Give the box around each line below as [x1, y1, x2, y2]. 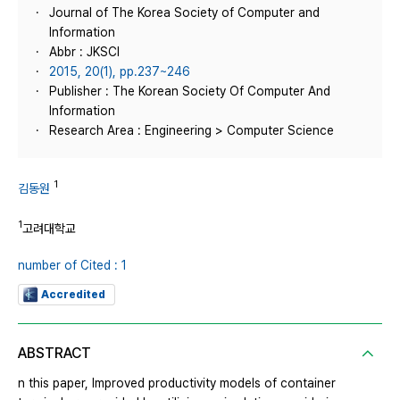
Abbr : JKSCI [49, 45, 120, 59]
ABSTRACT [18, 345, 91, 362]
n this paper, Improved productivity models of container [18, 376, 336, 391]
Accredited [41, 288, 105, 302]
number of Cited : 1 [18, 258, 127, 273]
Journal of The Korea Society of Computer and [49, 5, 320, 20]
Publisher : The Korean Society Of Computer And [49, 84, 330, 98]
